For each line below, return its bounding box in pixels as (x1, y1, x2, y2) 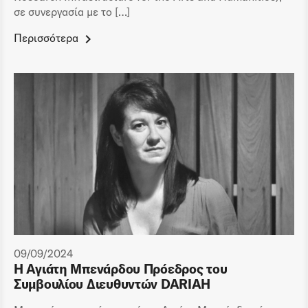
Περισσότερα (14, 31, 78, 45)
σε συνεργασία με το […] (14, 5, 130, 19)
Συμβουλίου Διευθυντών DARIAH (14, 275, 211, 292)
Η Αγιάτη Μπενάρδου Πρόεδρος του (14, 260, 228, 277)
